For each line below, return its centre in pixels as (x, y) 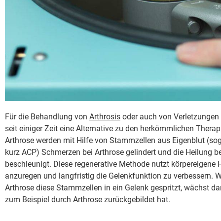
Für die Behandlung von (47, 116)
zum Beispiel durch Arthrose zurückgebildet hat (87, 199)
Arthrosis (105, 116)
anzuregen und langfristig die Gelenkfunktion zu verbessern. (109, 176)
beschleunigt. (29, 164)
